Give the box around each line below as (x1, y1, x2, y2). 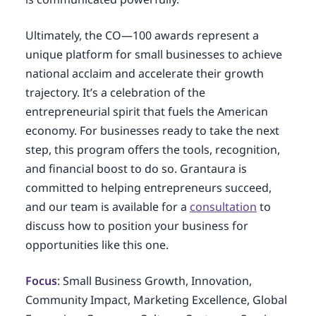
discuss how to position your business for (25, 218, 248, 233)
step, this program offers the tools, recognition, (25, 142, 280, 157)
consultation (189, 199, 257, 214)
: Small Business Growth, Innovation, (56, 273, 252, 288)
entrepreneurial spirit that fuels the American (25, 104, 268, 119)
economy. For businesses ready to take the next (25, 123, 279, 138)
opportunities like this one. (25, 237, 169, 253)
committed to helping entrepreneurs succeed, (25, 180, 272, 195)
